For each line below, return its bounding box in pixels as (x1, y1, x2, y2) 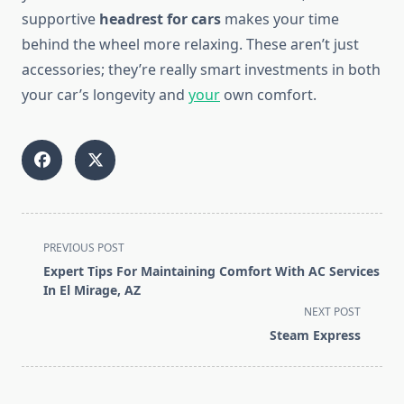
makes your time (221, 9, 339, 30)
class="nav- (21, 257, 97, 278)
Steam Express (270, 326, 361, 344)
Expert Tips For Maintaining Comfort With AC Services (43, 262, 380, 280)
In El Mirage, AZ (43, 281, 141, 299)
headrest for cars (99, 9, 221, 30)
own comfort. (220, 85, 317, 106)
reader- (21, 322, 71, 343)
